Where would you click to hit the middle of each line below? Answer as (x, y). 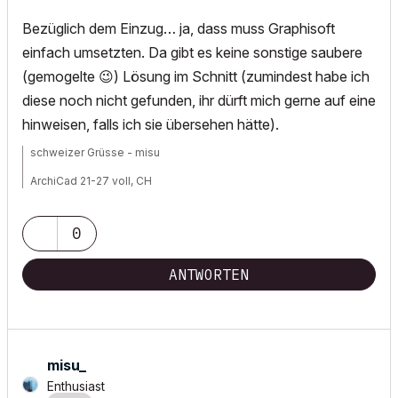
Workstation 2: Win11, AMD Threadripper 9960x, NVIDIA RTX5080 (199, 210)
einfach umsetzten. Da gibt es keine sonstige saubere (192, 53)
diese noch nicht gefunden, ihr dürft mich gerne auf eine (199, 101)
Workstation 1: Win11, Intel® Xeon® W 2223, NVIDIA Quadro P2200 (199, 195)
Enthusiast (76, 386)
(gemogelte (60, 77)
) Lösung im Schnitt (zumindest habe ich (242, 77)
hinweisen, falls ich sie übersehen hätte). (154, 125)
